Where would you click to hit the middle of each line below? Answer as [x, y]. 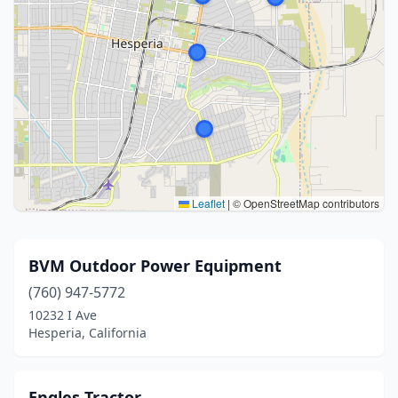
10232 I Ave [63, 315]
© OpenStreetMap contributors [305, 203]
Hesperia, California [88, 333]
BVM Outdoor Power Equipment [155, 266]
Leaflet [207, 203]
